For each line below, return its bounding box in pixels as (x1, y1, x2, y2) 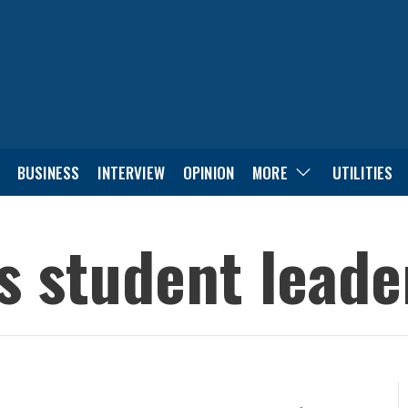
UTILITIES (331, 160, 393, 184)
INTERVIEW (97, 160, 165, 184)
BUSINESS (16, 160, 80, 184)
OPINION (182, 160, 235, 184)
